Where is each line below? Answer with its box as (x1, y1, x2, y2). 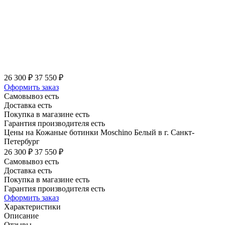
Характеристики (4, 202, 61, 211)
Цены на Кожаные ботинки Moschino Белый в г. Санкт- (4, 128, 194, 137)
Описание (4, 211, 39, 220)
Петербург (4, 137, 40, 146)
